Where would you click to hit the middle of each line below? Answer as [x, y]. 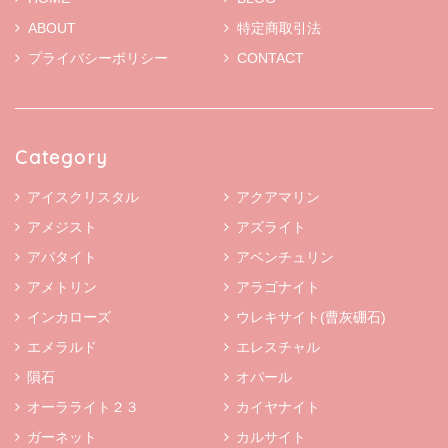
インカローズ [69, 317]
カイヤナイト [278, 407]
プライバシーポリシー [98, 58]
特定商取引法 [279, 28]
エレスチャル [278, 347]
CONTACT [270, 58]
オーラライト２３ [83, 407]
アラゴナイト [278, 287]
